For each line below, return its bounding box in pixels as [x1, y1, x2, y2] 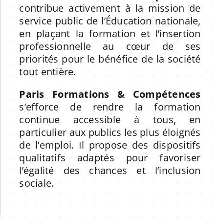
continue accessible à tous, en [19, 112, 201, 126]
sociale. [19, 176, 54, 190]
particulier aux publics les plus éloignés [19, 125, 201, 139]
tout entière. [19, 65, 76, 78]
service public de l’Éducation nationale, [19, 14, 201, 27]
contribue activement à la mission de [19, 1, 201, 15]
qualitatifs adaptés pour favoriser [19, 151, 201, 164]
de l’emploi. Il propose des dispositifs [19, 138, 201, 152]
